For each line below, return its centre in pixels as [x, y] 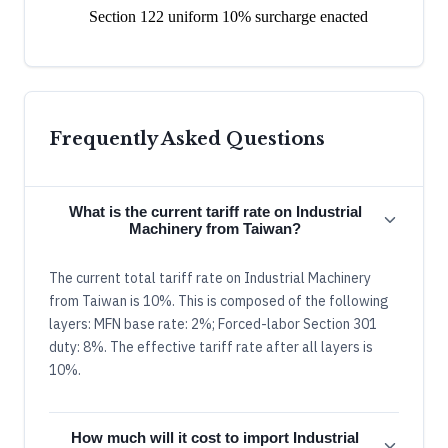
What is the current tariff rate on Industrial [215, 211]
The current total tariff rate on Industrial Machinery [210, 277]
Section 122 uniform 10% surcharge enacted [228, 16]
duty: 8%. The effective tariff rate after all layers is [211, 346]
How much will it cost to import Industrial [215, 437]
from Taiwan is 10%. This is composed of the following [219, 300]
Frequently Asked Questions [187, 138]
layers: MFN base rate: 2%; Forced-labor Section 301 [213, 323]
